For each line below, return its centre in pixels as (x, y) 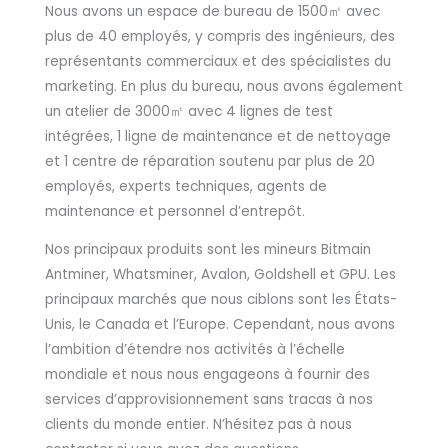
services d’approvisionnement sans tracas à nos (209, 400)
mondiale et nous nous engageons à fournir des (207, 375)
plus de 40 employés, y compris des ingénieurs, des (220, 36)
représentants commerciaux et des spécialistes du (218, 61)
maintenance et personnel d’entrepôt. (175, 211)
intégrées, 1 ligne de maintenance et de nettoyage (218, 136)
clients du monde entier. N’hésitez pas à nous (198, 425)
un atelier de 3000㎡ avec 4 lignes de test (189, 111)
